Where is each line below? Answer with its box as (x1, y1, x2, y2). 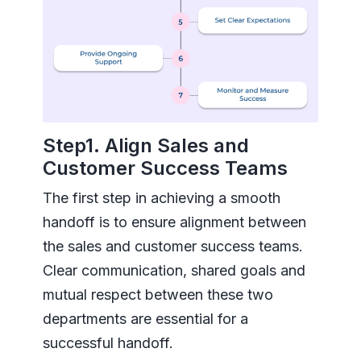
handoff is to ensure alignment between (42, 214, 306, 231)
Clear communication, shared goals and (42, 262, 305, 280)
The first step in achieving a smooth (42, 189, 280, 207)
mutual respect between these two (42, 286, 273, 304)
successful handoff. (42, 334, 173, 352)
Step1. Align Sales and (42, 134, 249, 158)
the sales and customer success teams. (42, 238, 303, 255)
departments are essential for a (42, 310, 248, 328)
